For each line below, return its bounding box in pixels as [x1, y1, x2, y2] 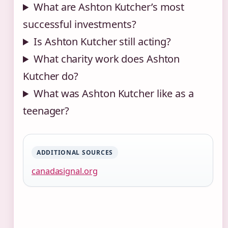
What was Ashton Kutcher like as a [34, 87, 194, 101]
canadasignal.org [32, 165, 98, 177]
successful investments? [23, 17, 136, 32]
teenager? [23, 104, 70, 118]
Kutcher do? [23, 69, 78, 83]
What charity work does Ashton [34, 52, 180, 66]
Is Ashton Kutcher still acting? [34, 35, 172, 49]
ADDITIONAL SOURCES [37, 148, 113, 157]
